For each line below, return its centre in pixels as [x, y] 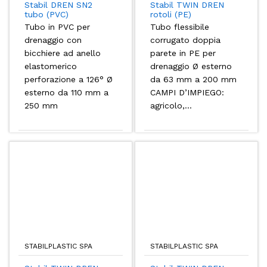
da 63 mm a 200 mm [193, 80]
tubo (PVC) [46, 15]
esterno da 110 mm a [66, 93]
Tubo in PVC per [57, 27]
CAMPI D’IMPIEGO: [187, 93]
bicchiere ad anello [63, 53]
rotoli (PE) [171, 15]
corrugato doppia [185, 40]
